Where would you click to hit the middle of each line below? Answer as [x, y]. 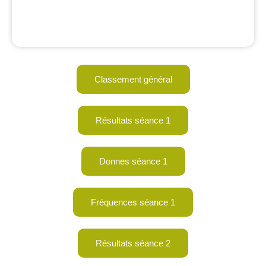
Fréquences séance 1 [133, 202]
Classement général [133, 79]
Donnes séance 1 [133, 161]
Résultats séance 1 [133, 120]
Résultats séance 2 [133, 243]
